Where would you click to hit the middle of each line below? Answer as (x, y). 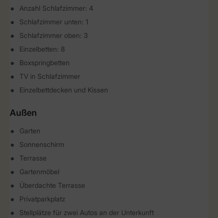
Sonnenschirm (42, 144)
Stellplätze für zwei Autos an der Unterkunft (87, 212)
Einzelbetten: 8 (42, 49)
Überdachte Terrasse (52, 185)
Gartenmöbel (39, 172)
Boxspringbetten (45, 63)
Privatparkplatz (42, 199)
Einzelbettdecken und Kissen (64, 90)
